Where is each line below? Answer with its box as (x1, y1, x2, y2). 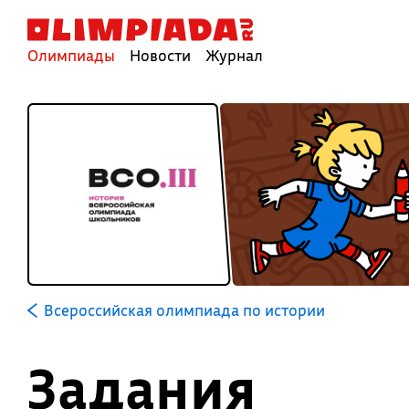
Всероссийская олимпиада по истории (43, 300, 325, 320)
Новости (130, 46, 191, 65)
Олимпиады (27, 46, 115, 65)
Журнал (205, 46, 263, 65)
